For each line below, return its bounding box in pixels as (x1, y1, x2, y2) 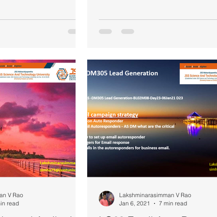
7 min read (159, 200, 187, 207)
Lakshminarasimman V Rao (119, 191, 191, 199)
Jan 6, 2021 (119, 200, 150, 207)
